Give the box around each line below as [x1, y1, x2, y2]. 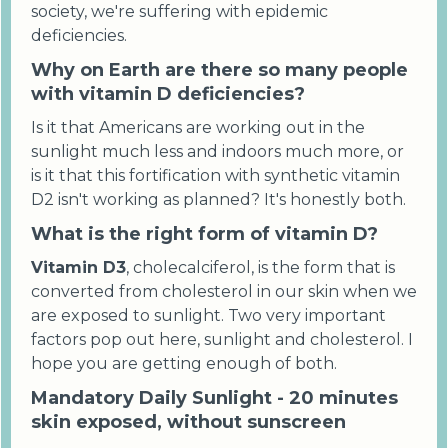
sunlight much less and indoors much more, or [31, 142, 404, 162]
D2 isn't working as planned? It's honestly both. [31, 190, 406, 210]
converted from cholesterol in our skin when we [31, 282, 417, 302]
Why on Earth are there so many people [31, 59, 408, 82]
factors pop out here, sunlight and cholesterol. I [31, 330, 413, 350]
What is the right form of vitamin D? [31, 223, 378, 246]
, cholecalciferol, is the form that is [126, 258, 395, 278]
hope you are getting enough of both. [31, 354, 337, 374]
